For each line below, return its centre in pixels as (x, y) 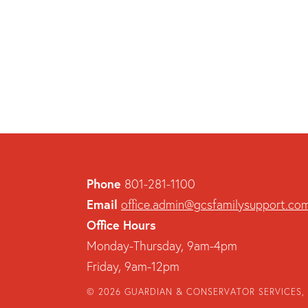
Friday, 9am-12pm (133, 266)
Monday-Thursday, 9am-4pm (162, 245)
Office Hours (123, 225)
